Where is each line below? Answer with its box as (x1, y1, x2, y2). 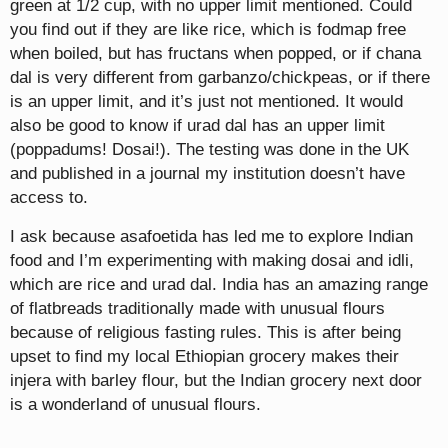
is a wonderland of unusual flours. (10, 395, 261, 415)
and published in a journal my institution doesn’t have (10, 164, 405, 184)
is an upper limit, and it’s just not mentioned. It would (10, 92, 403, 112)
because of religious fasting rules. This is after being (10, 323, 401, 343)
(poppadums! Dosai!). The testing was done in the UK (10, 140, 409, 160)
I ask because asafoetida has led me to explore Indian (10, 227, 413, 247)
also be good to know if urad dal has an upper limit (10, 116, 385, 136)
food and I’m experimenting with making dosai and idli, (10, 251, 414, 271)
